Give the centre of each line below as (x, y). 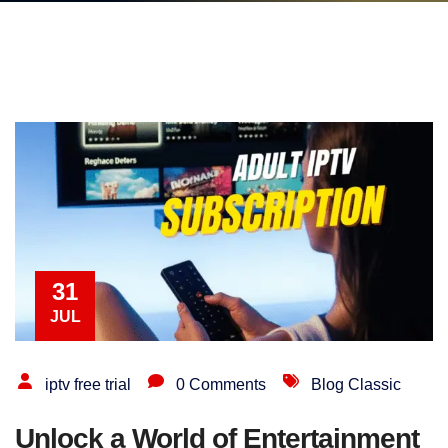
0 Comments (221, 384)
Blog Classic (356, 384)
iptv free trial (88, 384)
